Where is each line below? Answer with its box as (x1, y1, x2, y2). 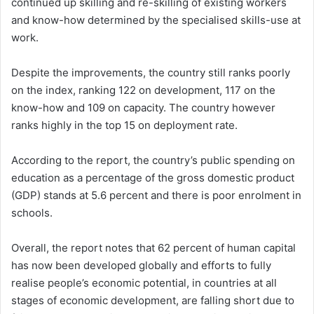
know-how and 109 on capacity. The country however (11, 100, 275, 114)
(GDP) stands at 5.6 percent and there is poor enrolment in (11, 188, 301, 202)
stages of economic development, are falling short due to (11, 293, 294, 307)
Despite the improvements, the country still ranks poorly (11, 65, 290, 79)
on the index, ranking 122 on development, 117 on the (11, 83, 275, 97)
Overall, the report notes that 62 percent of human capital (11, 240, 296, 254)
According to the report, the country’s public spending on (11, 153, 295, 167)
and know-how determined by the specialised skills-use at (11, 13, 301, 27)
